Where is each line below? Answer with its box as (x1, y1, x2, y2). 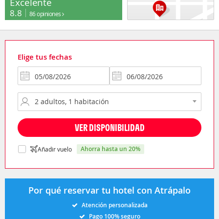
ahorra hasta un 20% (85, 144, 140, 153)
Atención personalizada (81, 200, 148, 209)
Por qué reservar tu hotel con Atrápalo (28, 184, 191, 196)
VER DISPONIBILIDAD (74, 121, 145, 133)
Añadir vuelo (38, 145, 72, 153)
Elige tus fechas (18, 51, 72, 62)
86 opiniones (29, 9, 63, 18)
